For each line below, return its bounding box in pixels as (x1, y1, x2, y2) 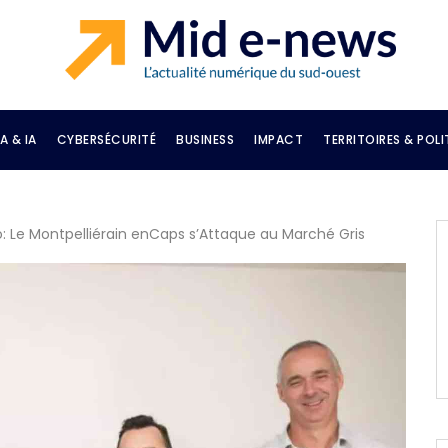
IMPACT (254, 131, 303, 148)
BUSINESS (176, 131, 234, 148)
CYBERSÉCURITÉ (56, 131, 156, 148)
